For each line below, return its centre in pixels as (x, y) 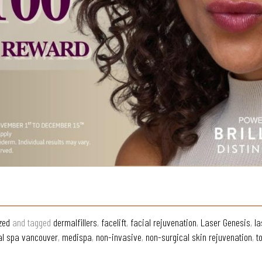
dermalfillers (75, 222)
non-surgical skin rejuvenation (199, 237)
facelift (114, 222)
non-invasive (119, 237)
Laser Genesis (225, 222)
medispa (77, 237)
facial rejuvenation (163, 222)
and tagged (32, 222)
